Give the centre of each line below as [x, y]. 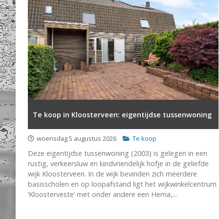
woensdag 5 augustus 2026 [77, 138]
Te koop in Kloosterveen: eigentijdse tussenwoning [122, 114]
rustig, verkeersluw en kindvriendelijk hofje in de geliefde [118, 164]
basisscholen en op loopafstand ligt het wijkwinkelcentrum [122, 184]
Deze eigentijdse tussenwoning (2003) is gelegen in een [118, 153]
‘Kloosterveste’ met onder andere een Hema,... [102, 194]
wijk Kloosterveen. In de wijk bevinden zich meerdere [112, 174]
